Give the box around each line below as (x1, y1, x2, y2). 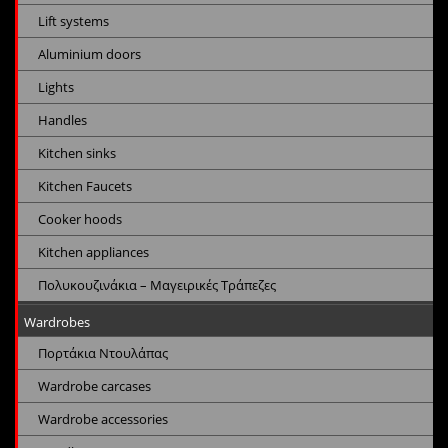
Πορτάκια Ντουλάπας (38, 344, 168, 363)
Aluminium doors (38, 45, 141, 64)
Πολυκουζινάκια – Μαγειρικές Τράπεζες (38, 276, 276, 295)
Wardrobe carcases (38, 377, 151, 396)
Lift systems (38, 12, 109, 31)
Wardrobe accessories (38, 410, 168, 429)
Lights (38, 78, 74, 97)
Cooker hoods (38, 210, 122, 229)
